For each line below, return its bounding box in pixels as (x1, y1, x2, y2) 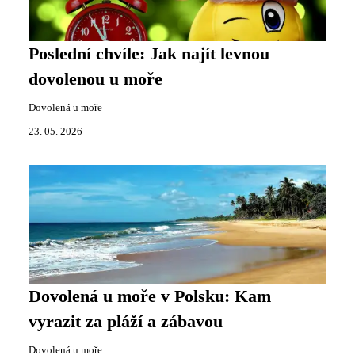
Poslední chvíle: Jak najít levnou (29, 44, 269, 63)
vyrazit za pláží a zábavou (29, 311, 223, 331)
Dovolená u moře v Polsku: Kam (29, 286, 271, 306)
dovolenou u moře (29, 69, 162, 89)
